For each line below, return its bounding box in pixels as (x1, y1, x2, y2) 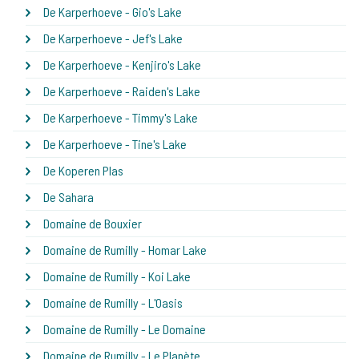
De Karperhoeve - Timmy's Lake (43, 109, 198, 125)
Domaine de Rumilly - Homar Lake (43, 241, 207, 257)
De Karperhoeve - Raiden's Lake (43, 83, 200, 99)
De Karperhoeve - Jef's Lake (43, 30, 183, 46)
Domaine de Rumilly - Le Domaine (43, 321, 206, 337)
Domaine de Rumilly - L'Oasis (43, 294, 183, 310)
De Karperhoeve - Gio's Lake (43, 3, 182, 19)
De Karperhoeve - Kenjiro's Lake (43, 56, 201, 72)
